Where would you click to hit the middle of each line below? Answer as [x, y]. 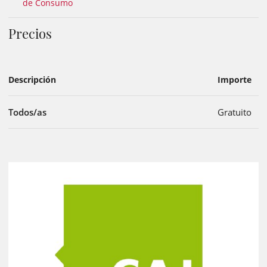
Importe [235, 80]
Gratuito [235, 112]
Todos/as [27, 112]
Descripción [32, 80]
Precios [30, 34]
